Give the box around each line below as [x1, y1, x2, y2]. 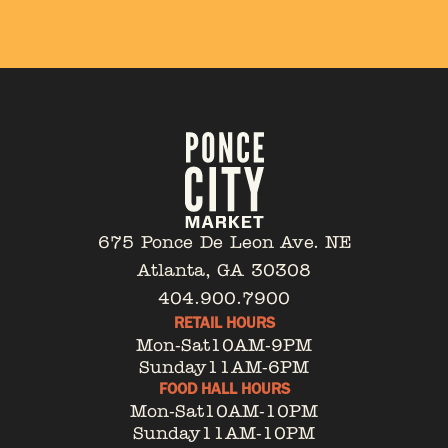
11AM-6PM [207, 356, 309, 378]
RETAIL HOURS [173, 313, 275, 332]
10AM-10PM [204, 400, 318, 422]
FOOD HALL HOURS [158, 379, 290, 398]
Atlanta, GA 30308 [137, 259, 311, 281]
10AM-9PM [210, 334, 312, 356]
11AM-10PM [201, 422, 315, 444]
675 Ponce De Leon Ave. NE [97, 231, 351, 253]
